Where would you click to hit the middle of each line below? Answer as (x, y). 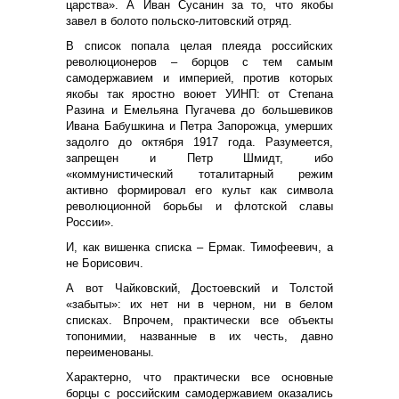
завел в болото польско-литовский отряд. (181, 20)
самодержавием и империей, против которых (199, 77)
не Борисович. (106, 263)
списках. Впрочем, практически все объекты (199, 320)
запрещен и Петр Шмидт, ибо (199, 158)
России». (92, 222)
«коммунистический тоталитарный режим (199, 174)
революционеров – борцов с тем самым (199, 61)
